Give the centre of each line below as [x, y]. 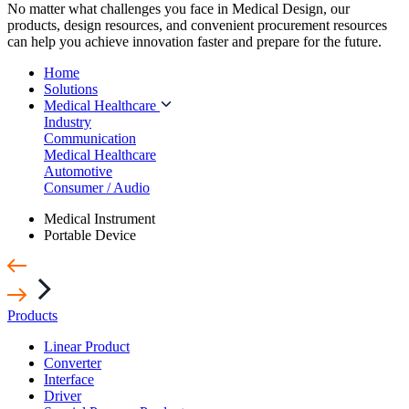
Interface [69, 379]
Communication [90, 138]
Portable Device [90, 235]
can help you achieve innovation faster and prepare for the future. [194, 41]
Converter [73, 362]
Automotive [78, 171]
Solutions [71, 89]
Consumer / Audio [97, 187]
